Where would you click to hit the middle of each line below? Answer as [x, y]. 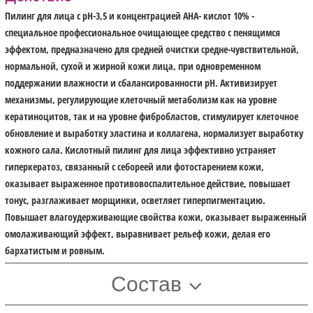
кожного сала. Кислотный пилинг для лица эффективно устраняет [141, 150]
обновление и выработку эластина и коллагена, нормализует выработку [154, 133]
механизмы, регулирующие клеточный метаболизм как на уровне [141, 100]
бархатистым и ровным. [55, 251]
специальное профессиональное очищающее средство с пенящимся [143, 33]
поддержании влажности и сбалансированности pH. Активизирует [141, 83]
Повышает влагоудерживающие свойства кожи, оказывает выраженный [156, 217]
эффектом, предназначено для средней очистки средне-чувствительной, [152, 50]
